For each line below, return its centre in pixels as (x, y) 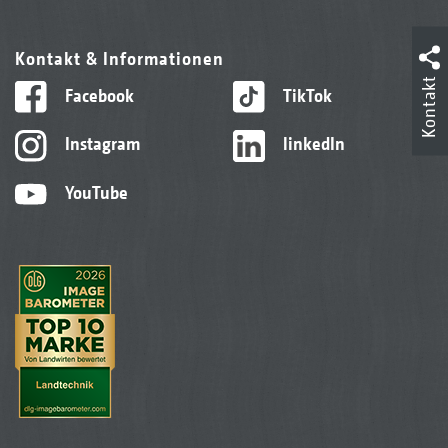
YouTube (94, 192)
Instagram (100, 144)
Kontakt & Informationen (119, 58)
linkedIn (311, 144)
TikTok (305, 95)
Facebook (97, 95)
